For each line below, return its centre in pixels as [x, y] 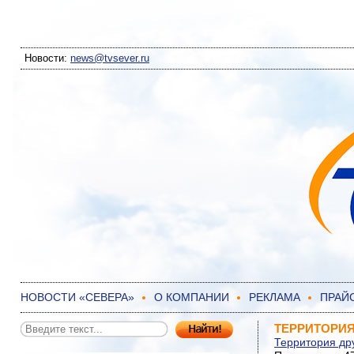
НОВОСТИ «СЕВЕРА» [77, 297]
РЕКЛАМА [275, 297]
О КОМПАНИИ [192, 297]
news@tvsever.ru [110, 58]
